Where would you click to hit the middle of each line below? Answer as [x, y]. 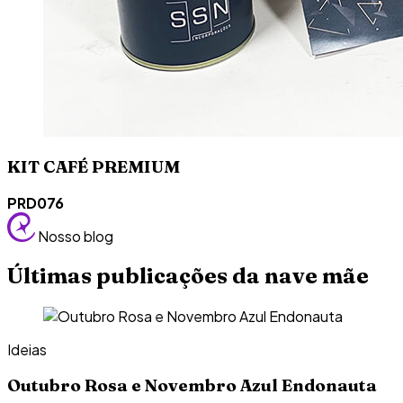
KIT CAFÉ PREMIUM [94, 166]
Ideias [27, 350]
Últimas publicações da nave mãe [188, 276]
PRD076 [36, 203]
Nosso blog [75, 237]
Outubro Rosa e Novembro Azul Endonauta [192, 385]
